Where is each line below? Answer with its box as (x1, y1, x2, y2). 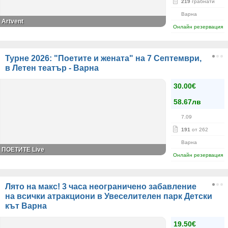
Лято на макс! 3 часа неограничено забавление (5, 182, 196, 191)
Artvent (2, 18, 23, 25)
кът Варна (5, 202, 47, 210)
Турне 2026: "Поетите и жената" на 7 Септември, (5, 54, 202, 63)
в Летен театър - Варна (5, 64, 99, 72)
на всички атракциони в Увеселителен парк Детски (5, 192, 212, 201)
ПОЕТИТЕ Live (2, 146, 44, 153)
